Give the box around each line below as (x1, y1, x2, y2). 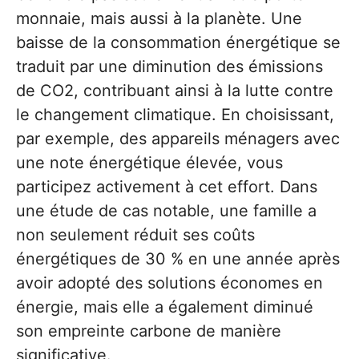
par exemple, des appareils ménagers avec (16, 128, 340, 148)
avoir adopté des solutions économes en (16, 272, 323, 292)
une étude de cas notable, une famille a (16, 200, 317, 220)
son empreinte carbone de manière (16, 321, 281, 341)
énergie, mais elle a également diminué (16, 296, 313, 317)
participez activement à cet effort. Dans (16, 176, 317, 196)
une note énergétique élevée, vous (16, 152, 283, 172)
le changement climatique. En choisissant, (16, 104, 334, 124)
